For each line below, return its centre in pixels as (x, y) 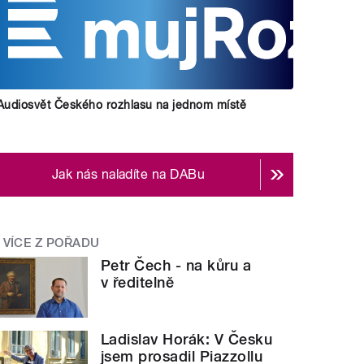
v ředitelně (138, 283)
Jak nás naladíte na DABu (128, 174)
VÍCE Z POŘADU (51, 243)
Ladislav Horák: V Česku (187, 339)
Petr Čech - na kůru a (176, 266)
